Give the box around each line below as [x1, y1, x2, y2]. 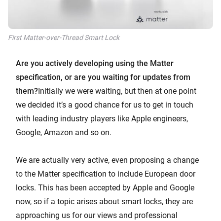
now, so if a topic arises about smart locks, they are [16, 197, 193, 207]
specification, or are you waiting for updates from [16, 73, 190, 82]
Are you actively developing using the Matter [16, 59, 174, 69]
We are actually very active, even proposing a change [16, 155, 199, 165]
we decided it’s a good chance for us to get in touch [16, 100, 193, 110]
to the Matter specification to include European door [16, 169, 195, 179]
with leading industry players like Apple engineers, [16, 114, 188, 124]
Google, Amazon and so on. [16, 128, 111, 138]
